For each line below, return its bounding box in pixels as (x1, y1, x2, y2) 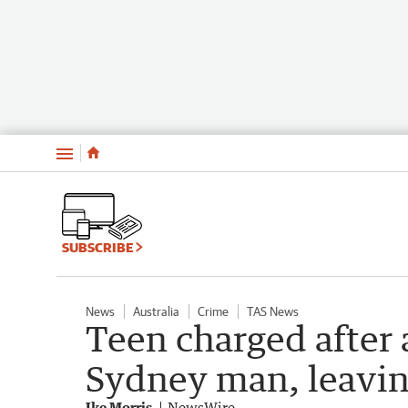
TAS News (247, 303, 299, 319)
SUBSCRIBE (62, 239, 136, 255)
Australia (133, 303, 179, 319)
